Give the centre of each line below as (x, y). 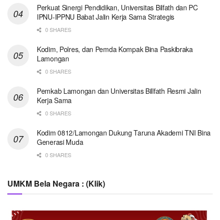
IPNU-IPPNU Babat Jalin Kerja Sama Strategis (106, 17)
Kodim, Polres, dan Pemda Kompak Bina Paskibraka (115, 49)
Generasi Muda (60, 142)
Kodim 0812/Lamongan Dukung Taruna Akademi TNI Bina (124, 133)
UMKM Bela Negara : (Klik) (56, 184)
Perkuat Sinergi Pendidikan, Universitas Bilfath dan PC (117, 8)
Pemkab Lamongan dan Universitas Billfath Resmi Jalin (119, 91)
